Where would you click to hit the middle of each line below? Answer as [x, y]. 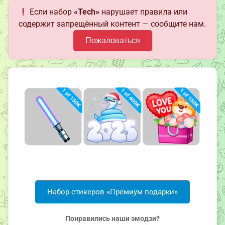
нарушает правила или [144, 12]
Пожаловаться [113, 41]
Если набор [51, 12]
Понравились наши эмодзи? [113, 219]
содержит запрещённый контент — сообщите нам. [112, 24]
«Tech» [87, 12]
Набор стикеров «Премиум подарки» [113, 192]
